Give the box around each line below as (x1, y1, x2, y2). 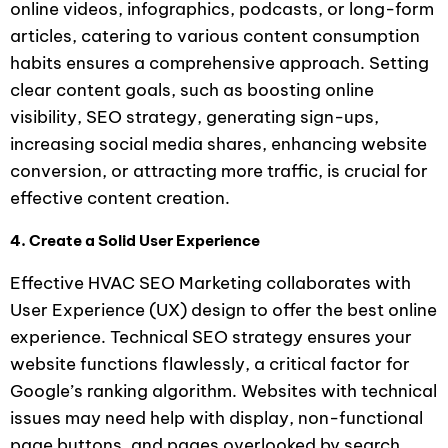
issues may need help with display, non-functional (10, 406, 423, 429)
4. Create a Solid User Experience (10, 230, 260, 250)
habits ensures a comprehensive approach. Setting (10, 51, 429, 74)
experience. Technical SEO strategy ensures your (10, 325, 412, 348)
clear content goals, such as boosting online (10, 78, 374, 101)
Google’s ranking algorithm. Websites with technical (10, 379, 437, 402)
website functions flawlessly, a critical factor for (10, 352, 410, 375)
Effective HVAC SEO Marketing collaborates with (10, 271, 411, 294)
